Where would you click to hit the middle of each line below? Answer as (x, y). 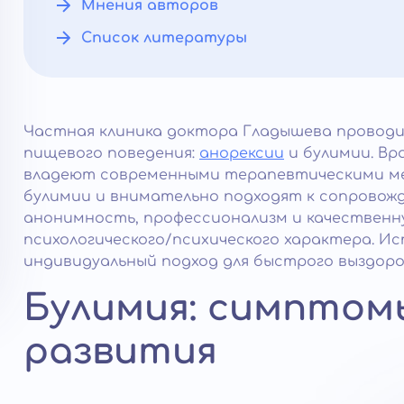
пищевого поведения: (111, 153)
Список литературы (164, 38)
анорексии (242, 153)
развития (120, 352)
